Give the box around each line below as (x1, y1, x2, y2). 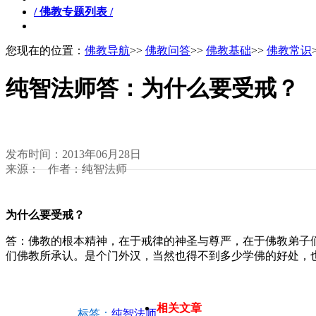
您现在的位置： (6, 44, 85, 56)
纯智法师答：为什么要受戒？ (6, 75, 299, 101)
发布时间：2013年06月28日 (6, 147, 141, 160)
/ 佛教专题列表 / (34, 5, 113, 18)
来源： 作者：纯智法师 (6, 162, 127, 175)
